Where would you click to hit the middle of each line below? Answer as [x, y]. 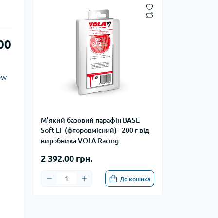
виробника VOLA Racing [80, 141]
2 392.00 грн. [67, 158]
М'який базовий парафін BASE [90, 120]
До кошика [135, 179]
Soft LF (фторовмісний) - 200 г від [95, 130]
